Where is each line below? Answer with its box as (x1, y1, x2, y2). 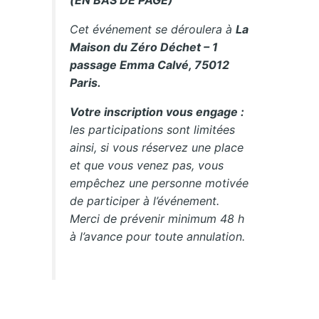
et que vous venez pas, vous (70, 158, 224, 173)
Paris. (70, 75, 102, 90)
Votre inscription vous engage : (70, 105, 245, 120)
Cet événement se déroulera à (70, 22, 236, 37)
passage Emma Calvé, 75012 (70, 58, 230, 73)
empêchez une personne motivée (70, 176, 249, 191)
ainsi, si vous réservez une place (70, 140, 244, 155)
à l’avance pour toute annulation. (70, 229, 246, 244)
